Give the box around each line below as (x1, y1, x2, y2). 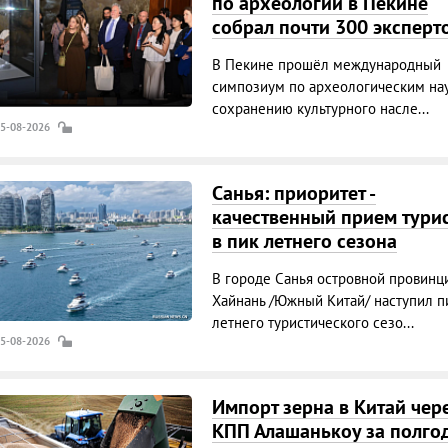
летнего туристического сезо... (211, 313, 414, 332)
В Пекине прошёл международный (211, 55, 441, 74)
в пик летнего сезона (211, 228, 397, 254)
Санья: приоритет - (211, 180, 376, 206)
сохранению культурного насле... (211, 99, 429, 118)
